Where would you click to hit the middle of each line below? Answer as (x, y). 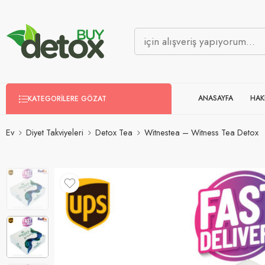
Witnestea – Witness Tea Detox (201, 132)
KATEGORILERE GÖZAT (67, 98)
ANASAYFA (216, 98)
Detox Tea (114, 132)
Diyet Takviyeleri (55, 132)
